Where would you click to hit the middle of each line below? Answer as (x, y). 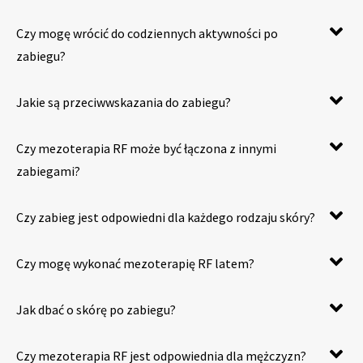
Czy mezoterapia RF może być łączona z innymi (146, 148)
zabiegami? (48, 171)
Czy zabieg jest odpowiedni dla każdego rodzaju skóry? (166, 217)
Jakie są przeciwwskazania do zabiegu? (124, 102)
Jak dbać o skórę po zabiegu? (96, 309)
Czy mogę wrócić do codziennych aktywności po (147, 33)
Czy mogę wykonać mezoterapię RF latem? (135, 263)
